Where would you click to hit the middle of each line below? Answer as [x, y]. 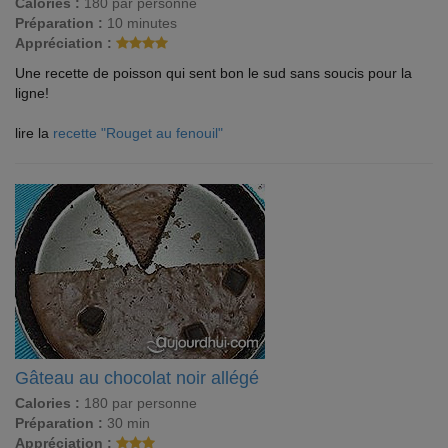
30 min [126, 423]
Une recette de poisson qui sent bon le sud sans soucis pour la [213, 73]
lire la [34, 133]
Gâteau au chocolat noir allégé [137, 378]
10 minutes [140, 23]
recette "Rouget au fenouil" [138, 133]
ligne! [32, 93]
